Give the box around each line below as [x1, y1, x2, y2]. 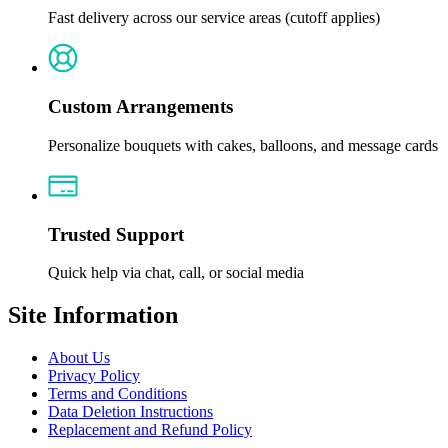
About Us [48, 349, 110, 367]
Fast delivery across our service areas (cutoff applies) [48, 9, 380, 27]
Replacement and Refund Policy [48, 421, 252, 439]
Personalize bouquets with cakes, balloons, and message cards [48, 136, 438, 154]
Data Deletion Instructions [48, 403, 213, 421]
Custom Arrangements [48, 96, 233, 118]
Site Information [8, 302, 178, 329]
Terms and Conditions [48, 385, 187, 403]
